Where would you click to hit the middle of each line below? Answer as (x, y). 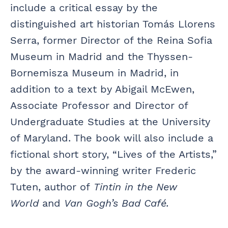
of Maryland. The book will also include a (112, 138)
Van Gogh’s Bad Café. (117, 203)
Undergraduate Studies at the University (110, 122)
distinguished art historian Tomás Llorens (113, 24)
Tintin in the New (135, 187)
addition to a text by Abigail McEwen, (102, 89)
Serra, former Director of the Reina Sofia (111, 40)
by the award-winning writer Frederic (103, 171)
